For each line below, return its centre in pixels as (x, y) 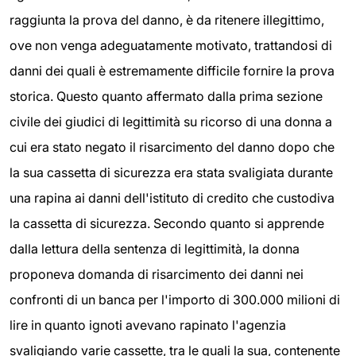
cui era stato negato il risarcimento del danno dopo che (172, 147)
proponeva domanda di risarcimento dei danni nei (157, 275)
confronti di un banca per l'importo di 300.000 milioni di (175, 300)
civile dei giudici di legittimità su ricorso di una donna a (171, 122)
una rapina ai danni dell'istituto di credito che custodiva (172, 198)
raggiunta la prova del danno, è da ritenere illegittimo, (167, 20)
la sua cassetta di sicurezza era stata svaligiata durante (171, 173)
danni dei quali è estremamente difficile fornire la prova (172, 71)
